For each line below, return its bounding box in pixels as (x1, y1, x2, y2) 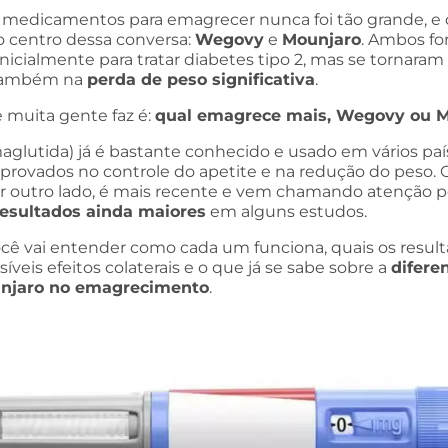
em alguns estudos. (206, 202, 367, 221)
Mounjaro (282, 30, 361, 49)
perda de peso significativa (87, 70, 315, 89)
